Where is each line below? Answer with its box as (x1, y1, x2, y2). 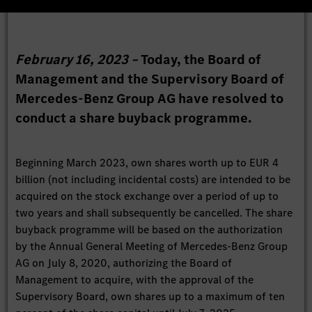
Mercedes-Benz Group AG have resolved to (15, 89, 284, 109)
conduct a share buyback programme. (15, 109, 253, 128)
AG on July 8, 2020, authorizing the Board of (15, 256, 233, 271)
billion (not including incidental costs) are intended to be (15, 172, 291, 187)
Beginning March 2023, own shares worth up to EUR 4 (15, 155, 279, 171)
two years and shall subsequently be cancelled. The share (15, 205, 293, 221)
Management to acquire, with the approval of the (15, 272, 254, 288)
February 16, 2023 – (15, 50, 141, 70)
